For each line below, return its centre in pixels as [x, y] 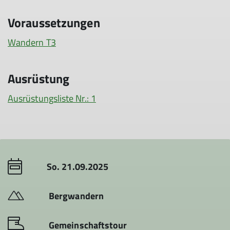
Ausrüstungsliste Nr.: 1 [52, 98]
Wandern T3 [32, 42]
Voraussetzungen [54, 23]
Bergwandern [76, 196]
